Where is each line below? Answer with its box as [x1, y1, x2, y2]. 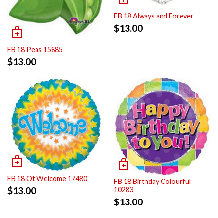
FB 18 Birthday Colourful [114, 177, 191, 185]
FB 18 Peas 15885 [7, 45, 63, 54]
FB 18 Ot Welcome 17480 [7, 174, 87, 182]
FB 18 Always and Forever [114, 12, 194, 20]
